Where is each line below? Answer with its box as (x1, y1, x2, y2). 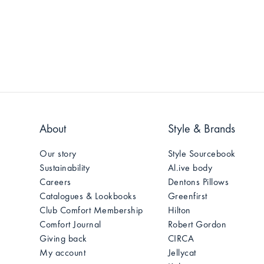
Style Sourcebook (167, 150, 236, 159)
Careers (39, 178, 71, 187)
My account (39, 249, 86, 258)
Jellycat (167, 249, 196, 258)
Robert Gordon (167, 220, 227, 230)
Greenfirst (167, 192, 207, 202)
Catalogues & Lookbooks (39, 192, 137, 202)
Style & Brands (167, 124, 235, 136)
